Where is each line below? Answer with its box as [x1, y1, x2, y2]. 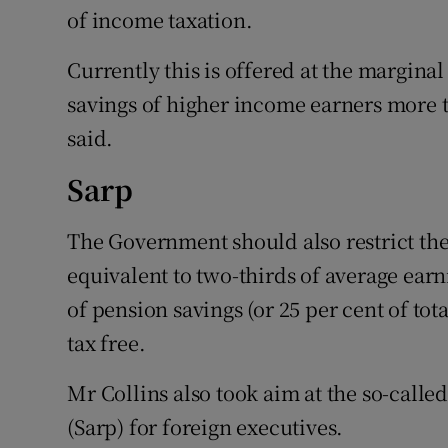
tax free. [67, 328, 146, 358]
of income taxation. [67, 5, 253, 35]
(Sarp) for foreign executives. [67, 412, 344, 442]
